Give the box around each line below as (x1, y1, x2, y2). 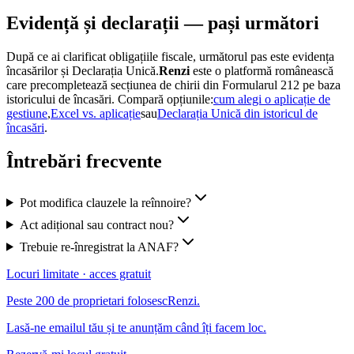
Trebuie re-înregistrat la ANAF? (19, 239, 179, 254)
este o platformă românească (190, 63, 333, 77)
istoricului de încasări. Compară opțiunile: (6, 92, 213, 106)
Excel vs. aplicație (51, 106, 141, 120)
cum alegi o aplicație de (213, 92, 330, 106)
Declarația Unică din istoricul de (157, 106, 318, 120)
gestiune (6, 106, 47, 120)
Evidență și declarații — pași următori (6, 12, 319, 33)
